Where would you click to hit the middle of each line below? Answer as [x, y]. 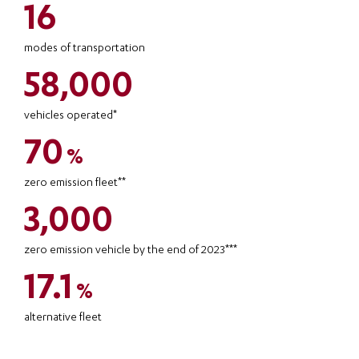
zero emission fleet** [75, 184]
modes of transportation [85, 49]
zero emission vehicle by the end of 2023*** [131, 251]
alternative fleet [63, 319]
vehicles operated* [71, 117]
